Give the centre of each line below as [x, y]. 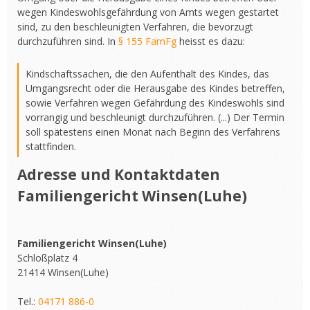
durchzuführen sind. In [68, 41]
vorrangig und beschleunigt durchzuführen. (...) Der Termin [155, 117]
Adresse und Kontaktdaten [119, 174]
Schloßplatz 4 [47, 258]
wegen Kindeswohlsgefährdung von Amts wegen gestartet [148, 12]
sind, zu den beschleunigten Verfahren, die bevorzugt [135, 27]
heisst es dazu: [211, 41]
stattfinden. [51, 146]
